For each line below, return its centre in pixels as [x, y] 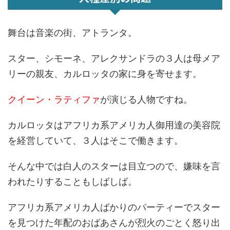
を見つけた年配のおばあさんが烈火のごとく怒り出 [114, 223]
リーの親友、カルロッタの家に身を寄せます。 [105, 74]
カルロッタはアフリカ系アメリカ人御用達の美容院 [114, 125]
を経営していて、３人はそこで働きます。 [95, 140]
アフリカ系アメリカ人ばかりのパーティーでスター [114, 207]
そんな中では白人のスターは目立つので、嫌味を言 [114, 166]
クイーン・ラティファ [54, 99]
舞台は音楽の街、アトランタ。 [72, 33]
